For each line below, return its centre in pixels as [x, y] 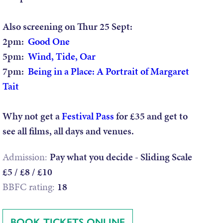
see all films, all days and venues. [68, 131]
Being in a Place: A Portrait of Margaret [109, 71]
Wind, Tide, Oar [62, 56]
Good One [49, 41]
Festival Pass [88, 116]
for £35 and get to [151, 116]
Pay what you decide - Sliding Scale [121, 157]
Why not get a [32, 116]
